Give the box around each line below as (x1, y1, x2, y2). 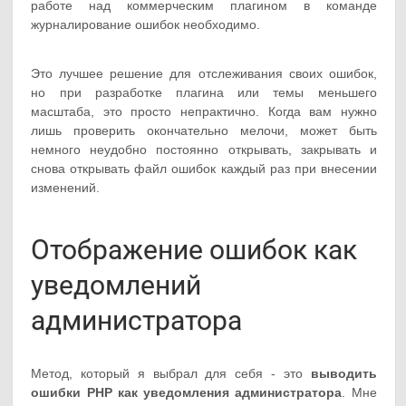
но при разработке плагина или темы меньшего (31, 84, 377, 100)
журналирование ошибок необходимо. (31, 16, 261, 32)
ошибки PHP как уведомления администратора (31, 384, 343, 400)
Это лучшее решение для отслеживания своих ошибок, (31, 65, 377, 81)
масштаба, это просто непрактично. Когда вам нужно (31, 103, 377, 119)
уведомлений (31, 268, 202, 301)
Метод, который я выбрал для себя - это (31, 365, 311, 381)
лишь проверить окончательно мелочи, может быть (31, 122, 377, 138)
